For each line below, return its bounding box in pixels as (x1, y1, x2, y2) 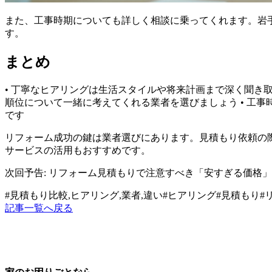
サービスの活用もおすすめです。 (5, 144, 151, 155)
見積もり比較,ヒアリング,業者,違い (10, 189, 163, 200)
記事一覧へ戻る (5, 202, 73, 213)
